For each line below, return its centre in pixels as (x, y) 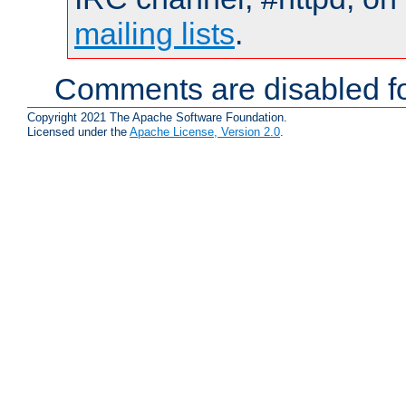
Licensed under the (78, 131)
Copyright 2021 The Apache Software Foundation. (157, 117)
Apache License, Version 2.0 (205, 131)
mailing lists (155, 34)
